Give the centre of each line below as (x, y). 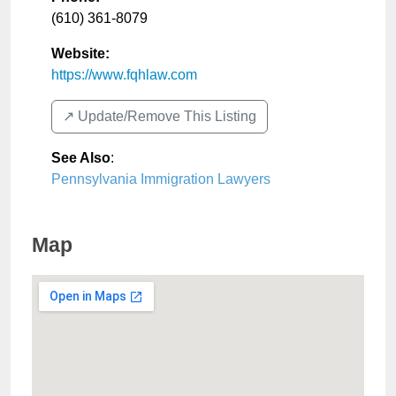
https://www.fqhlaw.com (124, 74)
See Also (81, 157)
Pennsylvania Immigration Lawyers (161, 179)
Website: (80, 53)
